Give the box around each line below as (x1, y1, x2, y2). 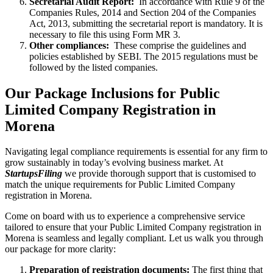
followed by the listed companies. (29, 62, 158, 73)
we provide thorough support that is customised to (62, 168, 256, 179)
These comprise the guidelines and (114, 40, 246, 51)
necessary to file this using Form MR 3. (29, 29, 180, 40)
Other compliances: (29, 40, 114, 51)
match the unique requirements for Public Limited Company (5, 179, 235, 190)
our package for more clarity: (5, 244, 116, 255)
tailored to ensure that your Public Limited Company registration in (5, 222, 261, 233)
